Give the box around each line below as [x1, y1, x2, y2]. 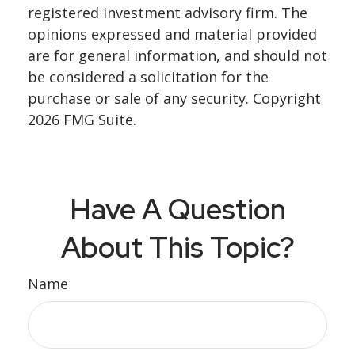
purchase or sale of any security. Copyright [28, 89, 321, 108]
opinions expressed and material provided [28, 25, 317, 44]
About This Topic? [60, 228, 295, 266]
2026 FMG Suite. [28, 110, 136, 129]
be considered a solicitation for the [28, 67, 269, 86]
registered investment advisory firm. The [28, 3, 307, 22]
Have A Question [69, 190, 286, 228]
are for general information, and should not [28, 46, 327, 65]
